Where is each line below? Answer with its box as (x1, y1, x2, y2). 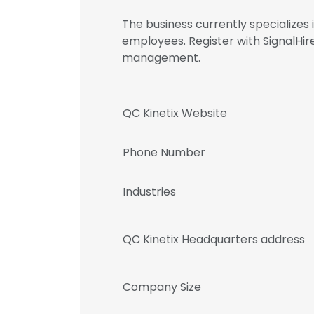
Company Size (123, 279, 201, 295)
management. (122, 50, 200, 66)
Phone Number (123, 144, 205, 161)
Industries (123, 184, 176, 200)
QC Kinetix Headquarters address (123, 231, 305, 247)
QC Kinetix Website (123, 105, 227, 121)
